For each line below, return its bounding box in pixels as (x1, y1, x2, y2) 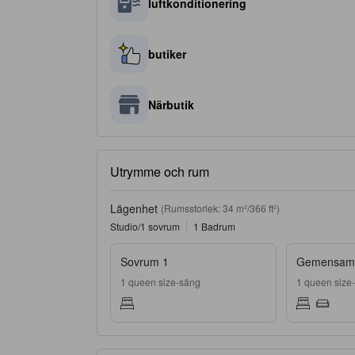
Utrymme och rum (110, 162, 209, 181)
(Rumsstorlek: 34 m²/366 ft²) (161, 201, 280, 215)
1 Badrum (193, 219, 235, 233)
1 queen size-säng (120, 275, 200, 288)
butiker (148, 46, 186, 62)
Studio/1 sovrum (110, 219, 180, 233)
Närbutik (148, 97, 194, 113)
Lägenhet (110, 200, 158, 216)
